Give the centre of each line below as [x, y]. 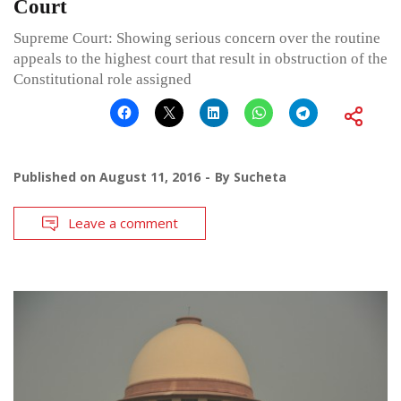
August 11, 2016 [150, 177]
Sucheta [260, 177]
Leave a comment [123, 223]
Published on [56, 177]
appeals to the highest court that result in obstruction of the [200, 59]
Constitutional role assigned [102, 80]
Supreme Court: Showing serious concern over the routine [197, 38]
